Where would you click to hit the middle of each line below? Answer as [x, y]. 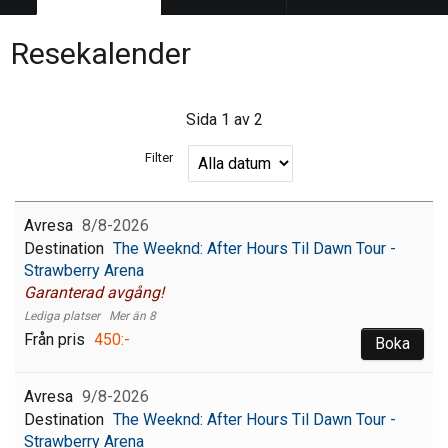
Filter [159, 157]
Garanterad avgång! [94, 293]
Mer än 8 [132, 316]
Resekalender [100, 54]
